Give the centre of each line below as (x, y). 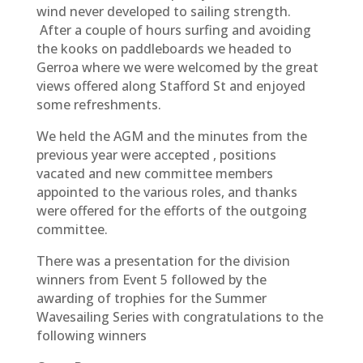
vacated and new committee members (154, 173)
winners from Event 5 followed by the (151, 280)
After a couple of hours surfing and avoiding (173, 30)
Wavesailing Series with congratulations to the (179, 317)
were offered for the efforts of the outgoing (171, 211)
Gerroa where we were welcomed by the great (177, 67)
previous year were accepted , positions (156, 155)
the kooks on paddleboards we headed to (164, 49)
